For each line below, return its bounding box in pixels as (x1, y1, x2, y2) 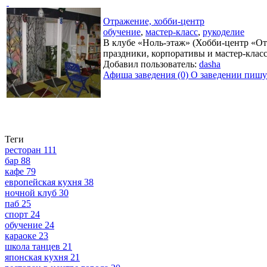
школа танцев (5, 241, 60, 252)
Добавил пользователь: (103, 59, 199, 69)
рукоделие (203, 27, 244, 37)
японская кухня (5, 252, 68, 262)
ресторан (5, 145, 41, 155)
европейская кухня (5, 177, 82, 187)
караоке (5, 231, 36, 241)
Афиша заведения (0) (103, 70, 188, 80)
